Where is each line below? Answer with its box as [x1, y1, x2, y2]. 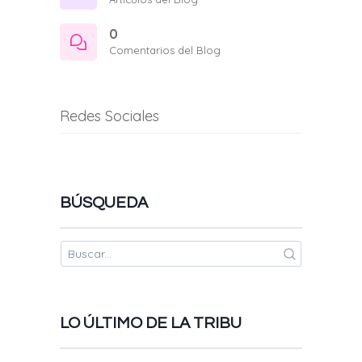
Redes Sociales [60, 106, 159, 125]
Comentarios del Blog [109, 43, 221, 57]
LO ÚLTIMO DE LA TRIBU [60, 315, 242, 332]
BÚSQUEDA [60, 194, 148, 211]
